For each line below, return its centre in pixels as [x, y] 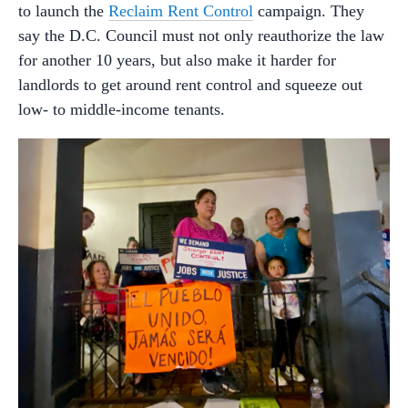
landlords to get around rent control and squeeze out [190, 84]
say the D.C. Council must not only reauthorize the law [201, 35]
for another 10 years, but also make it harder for [177, 60]
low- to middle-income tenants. [122, 109]
